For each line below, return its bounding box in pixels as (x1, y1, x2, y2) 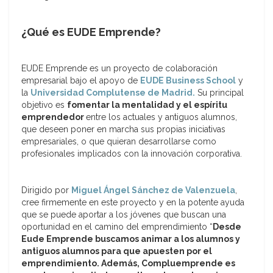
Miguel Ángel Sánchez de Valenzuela (71, 185, 235, 196)
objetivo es (21, 100, 67, 110)
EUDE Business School (140, 76, 236, 86)
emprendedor (21, 112, 86, 122)
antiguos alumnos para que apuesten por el (21, 246, 212, 257)
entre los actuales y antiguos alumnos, (86, 112, 237, 122)
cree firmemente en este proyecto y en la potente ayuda (21, 197, 244, 208)
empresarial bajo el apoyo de (21, 76, 140, 86)
